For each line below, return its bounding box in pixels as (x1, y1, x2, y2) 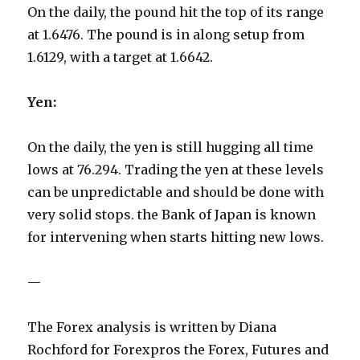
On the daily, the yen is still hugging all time (27, 139, 314, 156)
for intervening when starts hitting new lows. (27, 229, 325, 246)
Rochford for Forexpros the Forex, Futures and (27, 342, 329, 358)
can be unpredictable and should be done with (27, 184, 325, 201)
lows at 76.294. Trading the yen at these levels (27, 162, 325, 178)
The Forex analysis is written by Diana (27, 319, 277, 336)
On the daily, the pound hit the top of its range (27, 4, 325, 21)
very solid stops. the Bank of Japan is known (27, 207, 317, 223)
